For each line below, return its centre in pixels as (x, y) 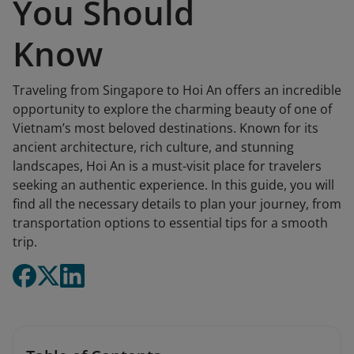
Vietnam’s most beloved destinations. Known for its (166, 128)
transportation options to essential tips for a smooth (170, 223)
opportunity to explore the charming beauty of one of (172, 109)
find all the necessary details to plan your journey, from (177, 204)
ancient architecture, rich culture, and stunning (153, 147)
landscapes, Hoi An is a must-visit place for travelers (167, 166)
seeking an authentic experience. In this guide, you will (173, 185)
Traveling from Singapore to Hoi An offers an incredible (177, 90)
